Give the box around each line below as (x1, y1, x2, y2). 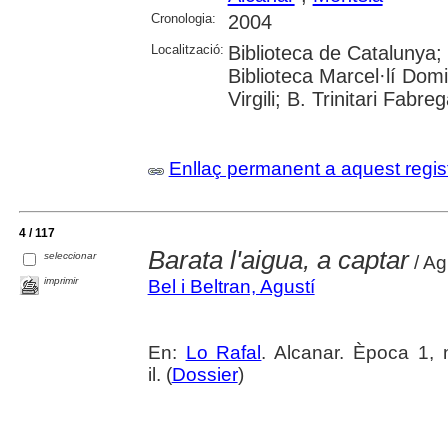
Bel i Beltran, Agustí (147, 276, 315, 298)
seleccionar (44, 250, 97, 262)
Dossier (171, 364, 238, 386)
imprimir (44, 275, 79, 287)
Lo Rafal (185, 342, 262, 364)
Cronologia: (150, 11, 216, 27)
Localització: (150, 42, 224, 58)
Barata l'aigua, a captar (147, 245, 409, 276)
